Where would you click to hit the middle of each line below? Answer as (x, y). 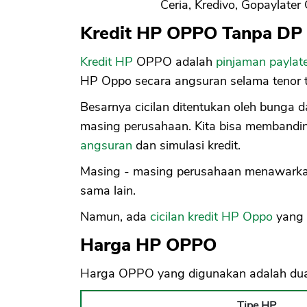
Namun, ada (115, 216)
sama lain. (108, 190)
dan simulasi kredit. (186, 145)
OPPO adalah (174, 61)
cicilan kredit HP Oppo (211, 216)
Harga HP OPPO (148, 245)
